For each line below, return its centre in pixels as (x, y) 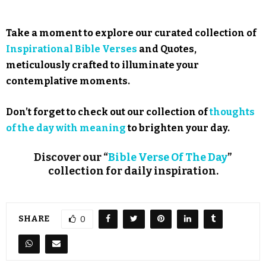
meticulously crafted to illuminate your (102, 65)
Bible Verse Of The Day (168, 157)
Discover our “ (71, 157)
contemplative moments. (68, 81)
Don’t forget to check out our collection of (108, 112)
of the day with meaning (66, 128)
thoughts (232, 112)
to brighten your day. (178, 128)
